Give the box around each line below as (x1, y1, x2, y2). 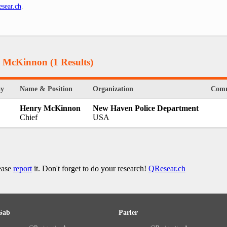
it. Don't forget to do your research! (32, 164, 148, 173)
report (13, 164, 32, 173)
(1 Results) (48, 56, 93, 67)
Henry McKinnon (20, 104, 81, 113)
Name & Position (20, 85, 72, 93)
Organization (93, 85, 133, 93)
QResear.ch (148, 164, 185, 173)
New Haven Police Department (93, 104, 199, 113)
